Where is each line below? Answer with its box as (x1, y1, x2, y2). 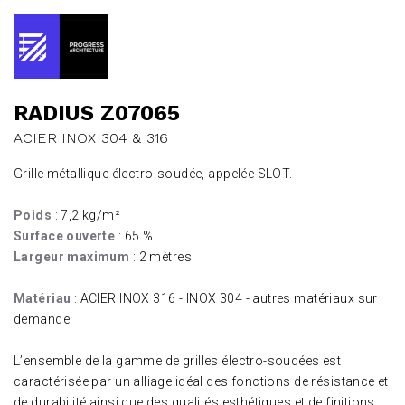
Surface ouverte (14, 229, 116, 243)
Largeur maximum (14, 250, 130, 264)
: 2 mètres (129, 250, 195, 264)
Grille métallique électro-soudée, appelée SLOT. (14, 166, 293, 181)
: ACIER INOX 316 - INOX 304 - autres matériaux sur (71, 291, 378, 306)
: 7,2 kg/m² (52, 208, 124, 222)
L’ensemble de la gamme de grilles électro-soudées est (14, 353, 342, 368)
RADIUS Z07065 (14, 100, 180, 126)
